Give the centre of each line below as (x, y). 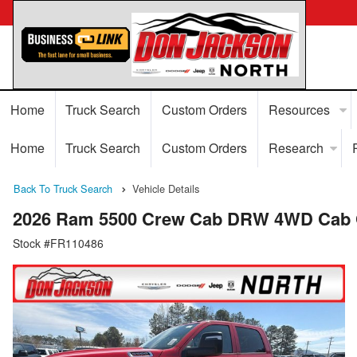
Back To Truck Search (63, 188)
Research (296, 148)
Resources (300, 110)
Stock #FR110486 (58, 243)
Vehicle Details (166, 188)
